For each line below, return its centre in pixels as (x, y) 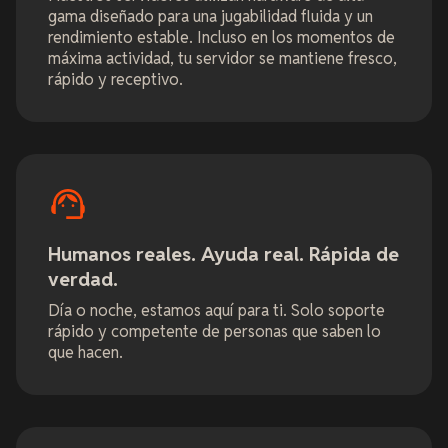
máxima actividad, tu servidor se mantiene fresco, (222, 59)
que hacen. (85, 353)
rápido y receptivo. (115, 80)
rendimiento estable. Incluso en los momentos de (221, 38)
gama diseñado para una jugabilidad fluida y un (210, 17)
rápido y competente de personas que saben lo (214, 332)
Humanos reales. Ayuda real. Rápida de (223, 255)
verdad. (83, 280)
